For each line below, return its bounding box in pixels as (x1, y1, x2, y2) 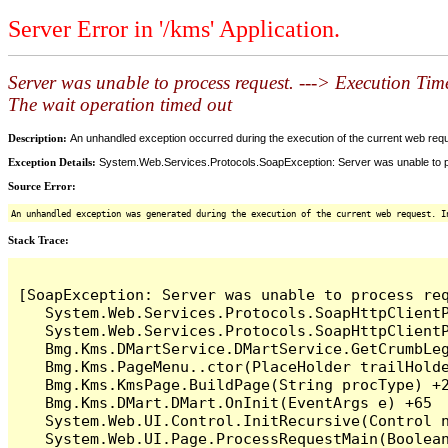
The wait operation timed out (8, 94, 232, 116)
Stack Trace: (8, 233, 69, 246)
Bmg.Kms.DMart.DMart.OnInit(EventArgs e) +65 (18, 393, 433, 411)
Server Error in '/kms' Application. (8, 16, 340, 43)
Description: (8, 131, 70, 144)
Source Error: (8, 179, 76, 192)
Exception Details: (8, 155, 99, 168)
